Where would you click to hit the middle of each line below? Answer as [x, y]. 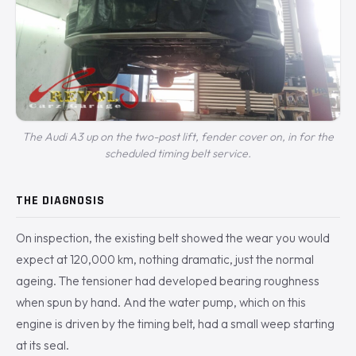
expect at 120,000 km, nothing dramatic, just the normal [165, 260]
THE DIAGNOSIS [60, 201]
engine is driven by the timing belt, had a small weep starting [175, 324]
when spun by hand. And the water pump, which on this [161, 303]
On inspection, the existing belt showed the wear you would [173, 238]
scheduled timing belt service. [178, 154]
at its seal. [43, 346]
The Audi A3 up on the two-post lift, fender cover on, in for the [178, 137]
